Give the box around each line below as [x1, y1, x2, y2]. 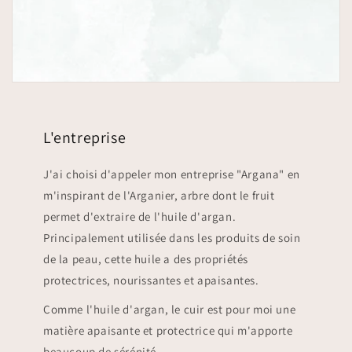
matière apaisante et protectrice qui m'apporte [43, 322, 293, 338]
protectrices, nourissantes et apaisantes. [43, 272, 259, 288]
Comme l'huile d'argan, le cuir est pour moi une [43, 301, 296, 317]
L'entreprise [43, 126, 126, 148]
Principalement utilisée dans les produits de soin [43, 229, 301, 245]
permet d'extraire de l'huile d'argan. [43, 208, 236, 224]
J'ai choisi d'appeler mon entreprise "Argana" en [43, 166, 300, 181]
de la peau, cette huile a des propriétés [43, 251, 249, 266]
